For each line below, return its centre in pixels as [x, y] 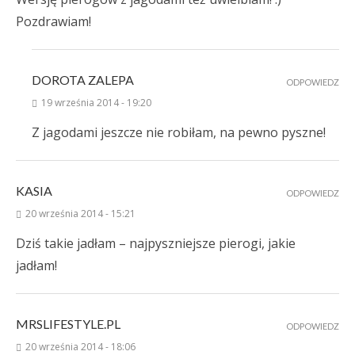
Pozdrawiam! [53, 22]
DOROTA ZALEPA [83, 80]
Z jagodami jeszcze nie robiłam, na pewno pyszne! [179, 133]
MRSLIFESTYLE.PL [68, 324]
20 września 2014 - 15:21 [80, 214]
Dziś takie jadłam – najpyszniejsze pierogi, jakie [156, 244]
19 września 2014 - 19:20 [96, 103]
